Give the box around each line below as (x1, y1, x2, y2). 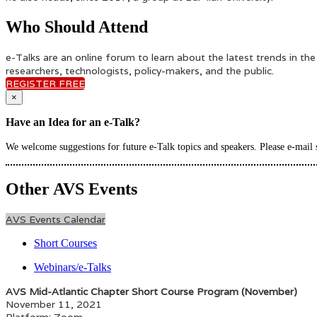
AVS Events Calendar (6, 212, 105, 226)
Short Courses (34, 236, 97, 249)
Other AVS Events (6, 179, 137, 198)
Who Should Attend (6, 18, 148, 37)
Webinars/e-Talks (34, 260, 111, 273)
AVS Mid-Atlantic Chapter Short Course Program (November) (6, 284, 297, 298)
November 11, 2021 (6, 297, 102, 311)
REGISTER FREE (6, 77, 85, 91)
